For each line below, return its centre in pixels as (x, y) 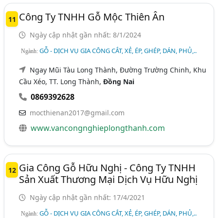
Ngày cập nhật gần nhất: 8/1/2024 (85, 35)
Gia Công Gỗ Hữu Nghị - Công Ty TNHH (108, 167)
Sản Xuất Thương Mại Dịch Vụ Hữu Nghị (109, 179)
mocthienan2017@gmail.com (77, 112)
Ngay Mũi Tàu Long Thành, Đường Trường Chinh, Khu (118, 70)
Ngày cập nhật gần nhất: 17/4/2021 (87, 197)
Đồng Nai (119, 81)
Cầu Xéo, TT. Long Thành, (61, 81)
